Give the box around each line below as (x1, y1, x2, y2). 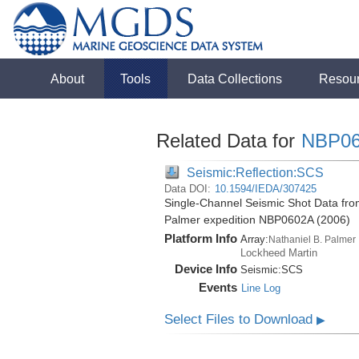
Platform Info (163, 232, 237, 245)
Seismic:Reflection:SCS (186, 165, 324, 179)
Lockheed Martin (240, 247, 317, 259)
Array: (240, 233, 268, 245)
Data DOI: (163, 183, 214, 195)
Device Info (174, 262, 237, 276)
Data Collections (188, 71, 283, 86)
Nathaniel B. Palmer (268, 234, 356, 244)
